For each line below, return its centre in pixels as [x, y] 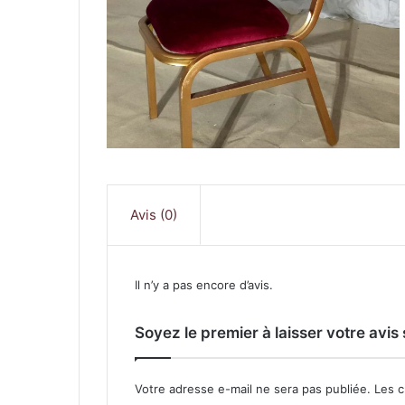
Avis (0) [154, 214]
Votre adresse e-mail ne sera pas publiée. [253, 388]
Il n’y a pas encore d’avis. [204, 284]
